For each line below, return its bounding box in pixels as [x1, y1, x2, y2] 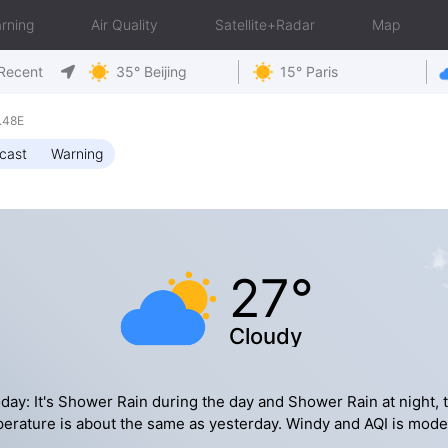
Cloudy [229, 323, 302, 349]
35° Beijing [116, 63, 187, 80]
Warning [51, 145, 103, 162]
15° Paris [279, 63, 338, 80]
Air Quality [91, 16, 158, 33]
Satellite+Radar [215, 16, 315, 33]
